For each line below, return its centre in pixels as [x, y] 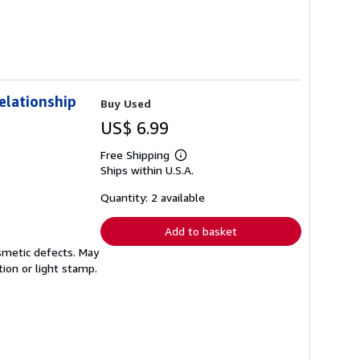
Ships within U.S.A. [147, 170]
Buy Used [126, 103]
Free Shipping [135, 154]
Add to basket [201, 231]
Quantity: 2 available [153, 197]
